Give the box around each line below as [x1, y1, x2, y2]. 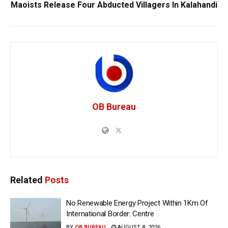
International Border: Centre [66, 209, 154, 219]
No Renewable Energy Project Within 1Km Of [66, 198, 208, 208]
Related [10, 175, 43, 186]
